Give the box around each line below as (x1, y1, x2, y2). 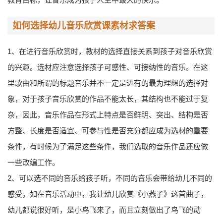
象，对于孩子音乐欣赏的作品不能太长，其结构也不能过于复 (7, 95, 208, 103)
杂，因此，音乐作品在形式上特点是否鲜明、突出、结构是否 (7, 111, 208, 119)
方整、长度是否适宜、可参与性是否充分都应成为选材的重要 (7, 126, 208, 135)
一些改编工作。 (7, 158, 59, 166)
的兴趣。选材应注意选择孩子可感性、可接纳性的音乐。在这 (7, 63, 208, 71)
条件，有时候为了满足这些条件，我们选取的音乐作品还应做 (7, 142, 208, 151)
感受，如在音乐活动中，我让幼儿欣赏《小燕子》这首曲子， (7, 190, 208, 198)
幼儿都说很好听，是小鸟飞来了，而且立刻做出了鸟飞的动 (7, 206, 201, 214)
